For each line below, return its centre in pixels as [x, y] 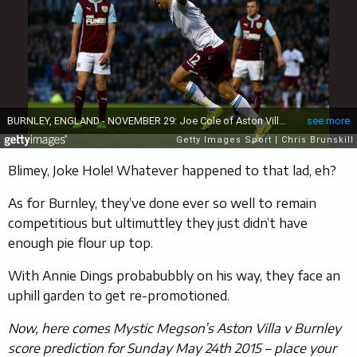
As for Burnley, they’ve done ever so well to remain [162, 204]
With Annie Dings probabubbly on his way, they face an [174, 276]
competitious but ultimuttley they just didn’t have [158, 224]
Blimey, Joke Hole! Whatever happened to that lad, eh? [172, 171]
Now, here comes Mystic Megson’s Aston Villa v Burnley [175, 329]
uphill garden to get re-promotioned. [119, 296]
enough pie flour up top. [80, 243]
